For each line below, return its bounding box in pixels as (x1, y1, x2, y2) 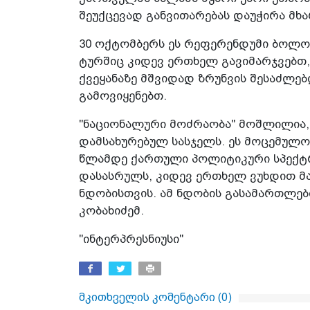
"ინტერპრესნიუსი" (79, 232, 183, 246)
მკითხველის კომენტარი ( (79, 291, 221, 304)
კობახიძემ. (79, 204, 144, 218)
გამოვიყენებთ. (79, 89, 167, 103)
